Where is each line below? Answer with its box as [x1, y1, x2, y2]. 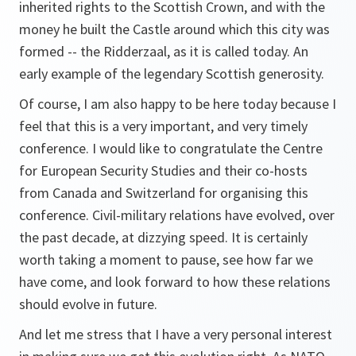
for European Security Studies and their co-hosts [19, 161, 308, 180]
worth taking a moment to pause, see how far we [19, 250, 313, 269]
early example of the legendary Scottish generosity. [19, 64, 324, 83]
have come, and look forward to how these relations [19, 273, 331, 291]
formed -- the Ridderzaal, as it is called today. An [19, 42, 308, 60]
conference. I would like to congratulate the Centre [19, 139, 323, 157]
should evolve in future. [19, 295, 157, 313]
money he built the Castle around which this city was [19, 20, 330, 38]
